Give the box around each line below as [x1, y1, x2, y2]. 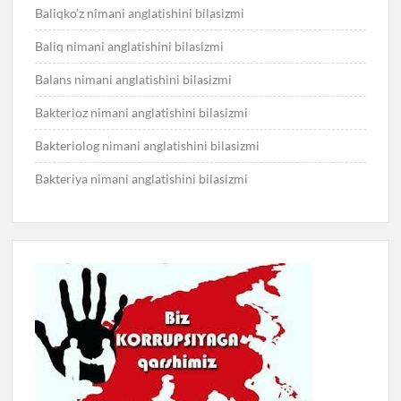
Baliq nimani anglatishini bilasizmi [35, 38, 225, 54]
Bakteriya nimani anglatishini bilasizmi [35, 170, 249, 186]
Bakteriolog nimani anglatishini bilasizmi [35, 137, 260, 153]
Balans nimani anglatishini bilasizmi [35, 71, 233, 87]
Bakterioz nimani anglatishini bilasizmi [35, 104, 249, 120]
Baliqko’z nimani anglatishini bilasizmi [35, 4, 245, 21]
